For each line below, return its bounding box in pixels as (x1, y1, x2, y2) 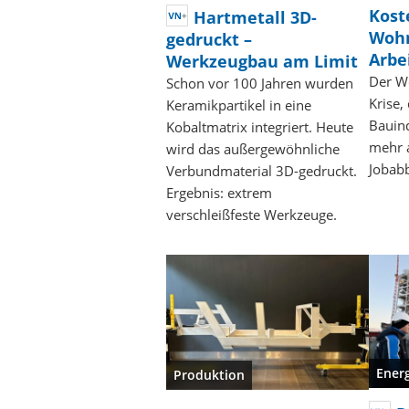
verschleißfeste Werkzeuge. (166, 204, 337, 224)
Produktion (173, 365, 245, 383)
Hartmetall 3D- (194, 5, 317, 28)
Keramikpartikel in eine (166, 95, 311, 114)
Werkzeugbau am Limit (166, 49, 358, 72)
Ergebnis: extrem (166, 183, 272, 202)
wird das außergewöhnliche (166, 139, 340, 158)
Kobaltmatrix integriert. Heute (166, 117, 353, 136)
